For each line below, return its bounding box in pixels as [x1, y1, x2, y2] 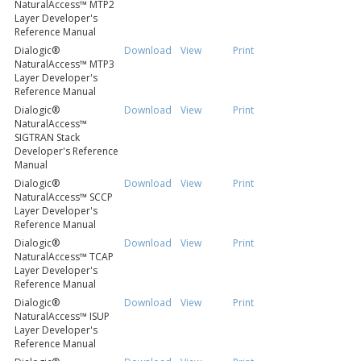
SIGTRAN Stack [15, 131, 80, 145]
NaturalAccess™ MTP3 [15, 57, 114, 72]
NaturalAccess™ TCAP [15, 250, 114, 264]
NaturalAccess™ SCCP [15, 190, 113, 205]
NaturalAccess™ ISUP [15, 309, 110, 324]
